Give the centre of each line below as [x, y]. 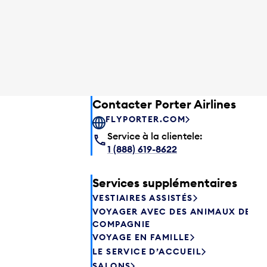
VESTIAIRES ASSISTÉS [143, 198]
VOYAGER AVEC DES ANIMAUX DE [172, 211]
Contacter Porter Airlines [164, 104]
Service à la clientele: [155, 136]
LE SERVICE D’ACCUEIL [147, 252]
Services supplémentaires [165, 182]
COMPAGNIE [122, 224]
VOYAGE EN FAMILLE [141, 237]
